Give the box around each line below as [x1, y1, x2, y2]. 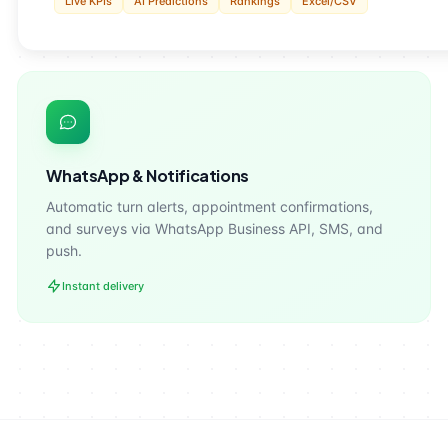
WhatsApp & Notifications [46, 165, 249, 186]
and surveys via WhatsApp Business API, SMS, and [46, 220, 384, 237]
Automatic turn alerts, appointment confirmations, [46, 198, 374, 215]
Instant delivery [62, 279, 145, 293]
